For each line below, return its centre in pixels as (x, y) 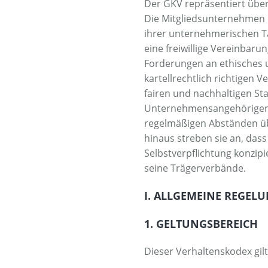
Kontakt (106, 41)
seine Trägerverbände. (195, 168)
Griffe (102, 14)
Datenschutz (116, 67)
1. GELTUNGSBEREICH (201, 223)
